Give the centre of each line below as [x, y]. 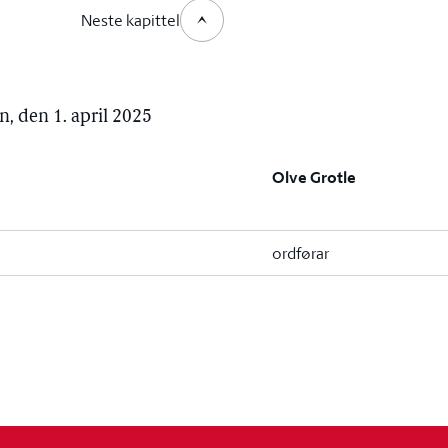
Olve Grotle [314, 177]
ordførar [301, 253]
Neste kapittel [130, 20]
